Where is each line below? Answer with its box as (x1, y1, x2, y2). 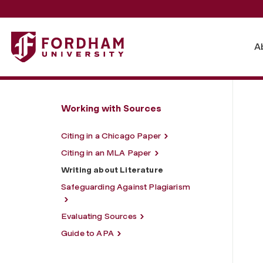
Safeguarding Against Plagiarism (61, 181, 190, 192)
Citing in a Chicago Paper (61, 130, 161, 141)
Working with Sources (61, 102, 161, 114)
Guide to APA (61, 228, 114, 238)
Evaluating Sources (61, 211, 137, 221)
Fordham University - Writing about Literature (11, 32, 209, 44)
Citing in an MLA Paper (61, 147, 151, 158)
